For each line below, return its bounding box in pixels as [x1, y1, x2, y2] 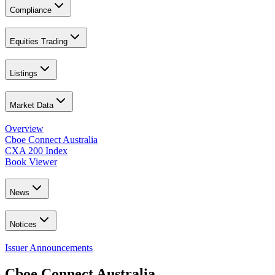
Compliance [10, 5, 52, 15]
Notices [10, 220, 37, 230]
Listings [10, 69, 37, 79]
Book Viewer [5, 156, 57, 167]
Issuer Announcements [5, 242, 93, 253]
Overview [5, 123, 44, 134]
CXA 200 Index [5, 145, 68, 156]
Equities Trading [10, 37, 68, 47]
